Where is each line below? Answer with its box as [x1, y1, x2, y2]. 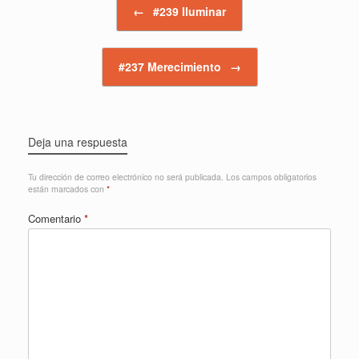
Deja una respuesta [28, 133, 127, 150]
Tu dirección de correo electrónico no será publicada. [28, 170, 224, 183]
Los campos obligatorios [226, 170, 317, 183]
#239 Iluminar [150, 2, 226, 19]
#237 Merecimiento [118, 58, 224, 75]
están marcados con [28, 182, 107, 195]
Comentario [28, 210, 84, 226]
